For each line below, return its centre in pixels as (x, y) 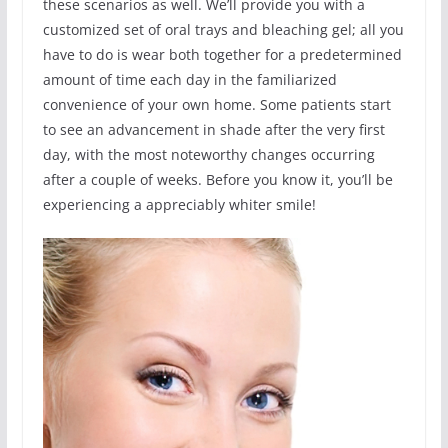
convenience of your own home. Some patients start (216, 104)
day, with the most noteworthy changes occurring (208, 154)
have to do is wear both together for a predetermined (222, 54)
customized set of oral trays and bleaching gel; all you (223, 29)
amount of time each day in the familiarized (189, 79)
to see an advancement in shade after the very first (213, 129)
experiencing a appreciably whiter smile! (179, 204)
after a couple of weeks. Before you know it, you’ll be (217, 179)
